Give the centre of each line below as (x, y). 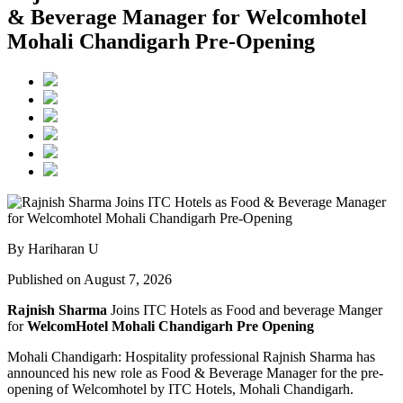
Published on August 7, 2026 (90, 280)
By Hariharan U (53, 249)
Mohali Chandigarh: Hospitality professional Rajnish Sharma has (191, 357)
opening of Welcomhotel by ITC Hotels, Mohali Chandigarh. (180, 390)
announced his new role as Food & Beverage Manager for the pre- (195, 373)
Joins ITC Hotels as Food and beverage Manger (245, 310)
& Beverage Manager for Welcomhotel (187, 18)
